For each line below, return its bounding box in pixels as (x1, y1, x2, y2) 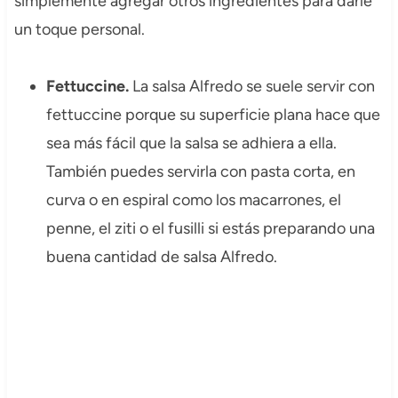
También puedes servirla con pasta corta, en (45, 162, 355, 182)
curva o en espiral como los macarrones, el (45, 190, 341, 211)
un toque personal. (13, 20, 145, 40)
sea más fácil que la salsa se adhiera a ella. (45, 133, 337, 154)
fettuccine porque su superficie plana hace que (45, 105, 380, 125)
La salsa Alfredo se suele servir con (131, 76, 375, 97)
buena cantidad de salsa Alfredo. (45, 247, 277, 267)
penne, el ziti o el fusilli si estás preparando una (45, 219, 375, 239)
